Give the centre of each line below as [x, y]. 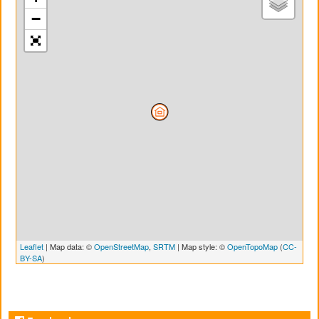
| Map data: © [69, 246]
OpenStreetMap [121, 246]
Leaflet [32, 246]
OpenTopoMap [252, 246]
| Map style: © [201, 246]
